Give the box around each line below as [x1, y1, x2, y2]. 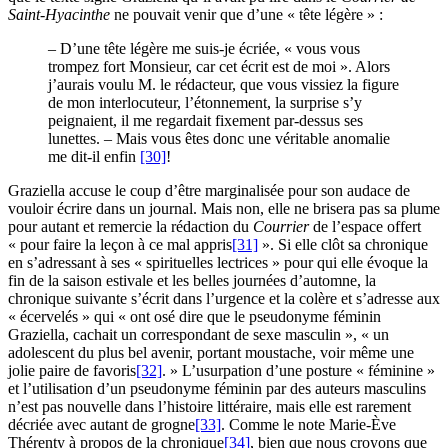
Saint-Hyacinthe [8, 6, 110, 24]
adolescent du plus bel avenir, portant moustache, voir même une [8, 344, 414, 362]
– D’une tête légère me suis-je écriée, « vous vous [48, 40, 360, 58]
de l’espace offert [309, 218, 421, 236]
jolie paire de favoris [8, 362, 136, 380]
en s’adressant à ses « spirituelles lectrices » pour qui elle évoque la [8, 254, 428, 272]
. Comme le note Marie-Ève [221, 416, 396, 434]
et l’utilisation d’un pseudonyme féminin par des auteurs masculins [8, 380, 426, 398]
